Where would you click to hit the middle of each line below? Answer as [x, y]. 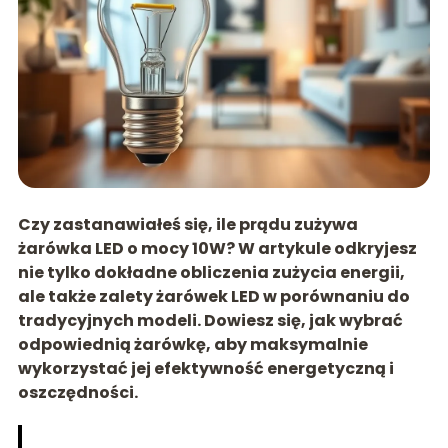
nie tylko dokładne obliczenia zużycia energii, [211, 273]
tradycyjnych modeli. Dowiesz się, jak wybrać [210, 321]
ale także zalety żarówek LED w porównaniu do [213, 297]
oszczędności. [77, 393]
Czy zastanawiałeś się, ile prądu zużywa [187, 225]
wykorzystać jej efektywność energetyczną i [205, 369]
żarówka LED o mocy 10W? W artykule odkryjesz [217, 249]
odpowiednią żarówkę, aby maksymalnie [192, 345]
